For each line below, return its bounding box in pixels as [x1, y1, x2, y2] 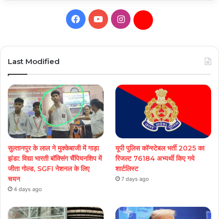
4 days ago [14, 186, 42, 193]
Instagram [124, 13, 166, 23]
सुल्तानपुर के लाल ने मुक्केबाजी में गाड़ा [8, 144, 99, 153]
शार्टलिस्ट [115, 164, 139, 174]
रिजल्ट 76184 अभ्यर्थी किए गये [115, 154, 195, 163]
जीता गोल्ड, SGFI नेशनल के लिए [8, 164, 89, 174]
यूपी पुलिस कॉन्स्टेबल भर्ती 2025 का [115, 144, 205, 153]
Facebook [80, 13, 121, 23]
